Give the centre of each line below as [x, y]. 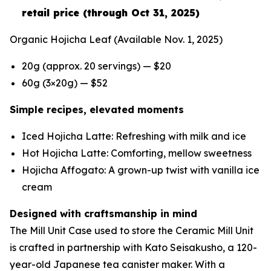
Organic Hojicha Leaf [62, 39]
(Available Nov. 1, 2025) [168, 39]
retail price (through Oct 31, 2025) [111, 13]
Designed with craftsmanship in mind [103, 214]
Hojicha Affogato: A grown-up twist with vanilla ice [141, 170]
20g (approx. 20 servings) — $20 [96, 66]
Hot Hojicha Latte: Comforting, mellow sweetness [137, 153]
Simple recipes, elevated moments [97, 109]
